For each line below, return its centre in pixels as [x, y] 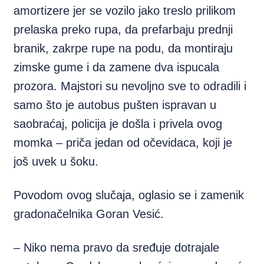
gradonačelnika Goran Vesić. [89, 214]
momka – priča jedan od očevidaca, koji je [123, 143]
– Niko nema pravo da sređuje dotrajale [117, 247]
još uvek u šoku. [56, 161]
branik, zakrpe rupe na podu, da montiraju [123, 48]
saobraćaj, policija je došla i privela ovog [118, 124]
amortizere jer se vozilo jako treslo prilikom [125, 11]
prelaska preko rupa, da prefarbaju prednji [123, 29]
